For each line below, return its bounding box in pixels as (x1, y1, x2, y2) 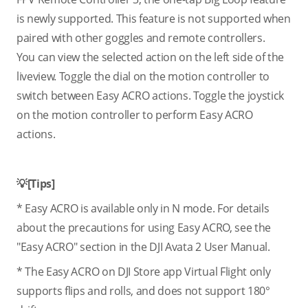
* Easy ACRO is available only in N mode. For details (16, 201, 269, 216)
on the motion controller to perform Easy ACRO (16, 107, 253, 122)
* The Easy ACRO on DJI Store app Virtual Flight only (16, 264, 271, 279)
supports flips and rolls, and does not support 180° (16, 283, 270, 298)
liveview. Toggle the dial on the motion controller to (16, 69, 270, 84)
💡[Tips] (16, 176, 55, 191)
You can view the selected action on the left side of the (16, 49, 285, 65)
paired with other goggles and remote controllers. (16, 30, 265, 45)
